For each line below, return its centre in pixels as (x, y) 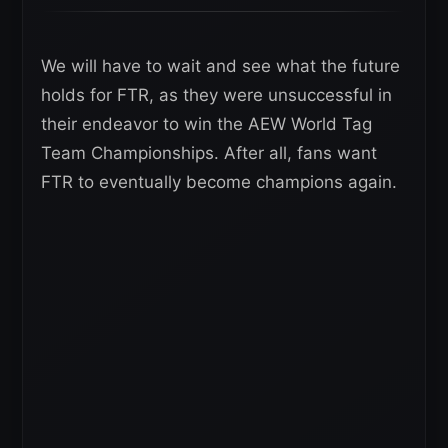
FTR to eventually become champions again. (219, 182)
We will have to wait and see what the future (220, 66)
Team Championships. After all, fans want (209, 153)
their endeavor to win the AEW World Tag (206, 124)
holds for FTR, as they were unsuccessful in (216, 95)
